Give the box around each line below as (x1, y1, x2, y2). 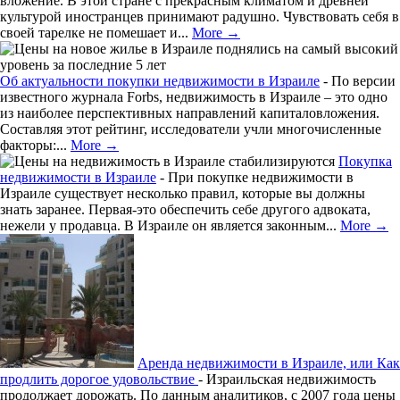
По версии (331, 73, 396, 88)
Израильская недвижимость (206, 371, 376, 387)
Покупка (338, 154, 392, 169)
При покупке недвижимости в (168, 170, 354, 185)
